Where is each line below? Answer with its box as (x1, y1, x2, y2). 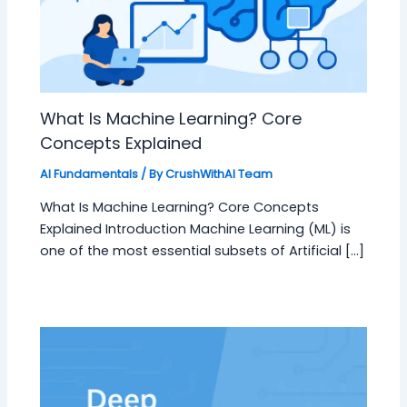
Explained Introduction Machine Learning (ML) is (40, 220, 352, 239)
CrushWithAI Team (165, 165, 273, 182)
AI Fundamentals (40, 165, 139, 182)
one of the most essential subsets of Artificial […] (40, 242, 365, 261)
